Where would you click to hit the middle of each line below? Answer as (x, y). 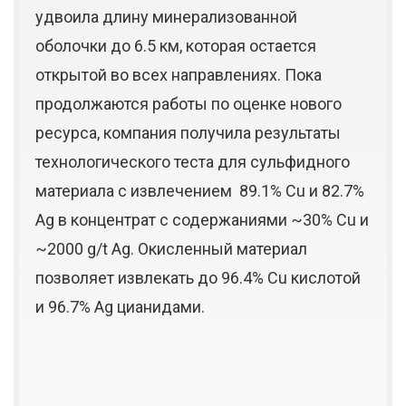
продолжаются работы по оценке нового (188, 104)
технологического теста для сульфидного (193, 162)
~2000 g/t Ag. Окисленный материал (171, 249)
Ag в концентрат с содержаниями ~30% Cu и (202, 220)
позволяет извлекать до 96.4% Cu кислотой (198, 278)
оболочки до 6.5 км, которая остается (176, 46)
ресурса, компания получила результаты (188, 133)
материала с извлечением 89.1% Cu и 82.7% (200, 191)
